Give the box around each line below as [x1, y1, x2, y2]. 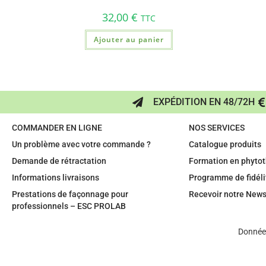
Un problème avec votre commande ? [12, 140, 151, 149]
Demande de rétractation [12, 156, 106, 166]
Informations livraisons [12, 173, 99, 182]
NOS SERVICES [188, 123, 245, 132]
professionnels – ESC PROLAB [12, 201, 126, 211]
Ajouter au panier [93, 34, 164, 45]
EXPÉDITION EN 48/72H [153, 96, 255, 107]
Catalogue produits [188, 140, 261, 149]
